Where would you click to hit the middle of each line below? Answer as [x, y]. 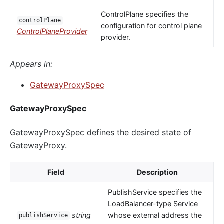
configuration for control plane [151, 26]
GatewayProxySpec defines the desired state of [101, 132]
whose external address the [155, 215]
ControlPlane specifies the [144, 14]
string [82, 215]
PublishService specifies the [155, 192]
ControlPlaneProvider [52, 31]
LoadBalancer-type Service [153, 203]
